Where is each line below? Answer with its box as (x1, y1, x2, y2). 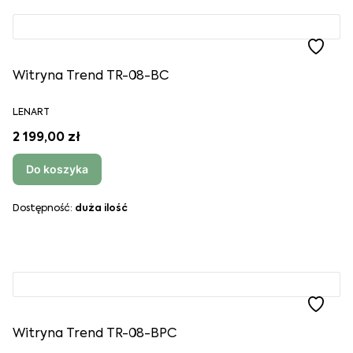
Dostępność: (13, 204, 75, 214)
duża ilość (75, 204, 128, 214)
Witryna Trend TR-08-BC (13, 70, 169, 83)
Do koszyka (26, 162, 88, 176)
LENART (13, 108, 50, 117)
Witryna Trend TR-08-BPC (13, 328, 176, 340)
